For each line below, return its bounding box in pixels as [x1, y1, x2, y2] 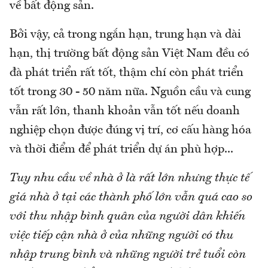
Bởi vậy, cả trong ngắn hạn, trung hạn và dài [10, 28, 241, 41]
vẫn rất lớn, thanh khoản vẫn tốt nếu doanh [10, 105, 240, 117]
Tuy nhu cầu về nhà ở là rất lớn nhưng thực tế [10, 172, 249, 184]
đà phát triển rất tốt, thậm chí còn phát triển [10, 66, 243, 79]
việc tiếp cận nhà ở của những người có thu [10, 229, 233, 242]
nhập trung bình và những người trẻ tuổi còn [10, 248, 246, 261]
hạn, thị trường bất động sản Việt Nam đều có [10, 47, 249, 60]
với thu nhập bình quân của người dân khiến [10, 210, 245, 223]
